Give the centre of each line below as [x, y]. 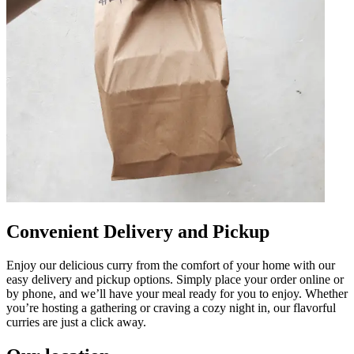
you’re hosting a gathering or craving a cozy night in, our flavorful [171, 307]
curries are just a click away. [76, 322]
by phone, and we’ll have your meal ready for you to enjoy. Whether [177, 293]
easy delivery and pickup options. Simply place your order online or [175, 279]
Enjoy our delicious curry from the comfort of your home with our [171, 265]
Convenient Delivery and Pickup [138, 231]
